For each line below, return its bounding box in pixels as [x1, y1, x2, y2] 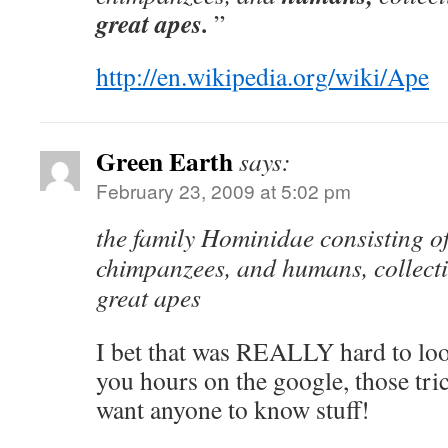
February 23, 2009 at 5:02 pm [96, 177, 351, 204]
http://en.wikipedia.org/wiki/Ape [96, 59, 429, 93]
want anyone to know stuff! [96, 392, 370, 426]
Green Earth [96, 142, 233, 180]
